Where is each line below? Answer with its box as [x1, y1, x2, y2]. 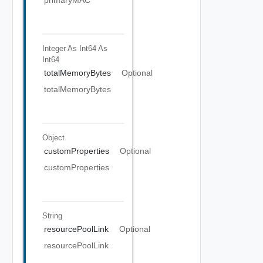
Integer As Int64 [42, 43, 96, 53]
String [42, 211, 62, 220]
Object [42, 133, 65, 142]
